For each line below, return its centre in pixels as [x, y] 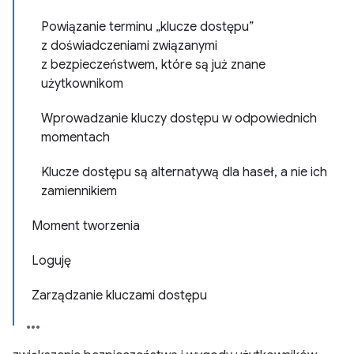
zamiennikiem [79, 191]
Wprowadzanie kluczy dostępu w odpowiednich [179, 119]
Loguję [51, 261]
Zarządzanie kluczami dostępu [119, 296]
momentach [75, 137]
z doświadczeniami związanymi [129, 46]
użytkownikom [82, 84]
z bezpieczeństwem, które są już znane [153, 65]
